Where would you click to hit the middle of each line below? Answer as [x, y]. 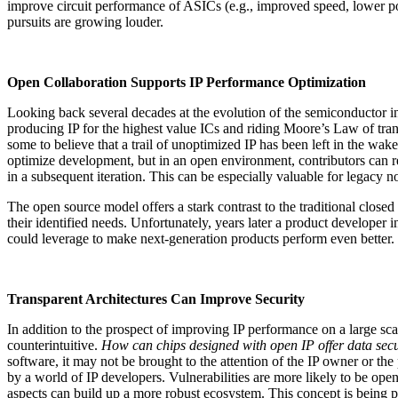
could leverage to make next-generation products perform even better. [201, 238]
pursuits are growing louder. [85, 21]
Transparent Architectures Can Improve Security [156, 298]
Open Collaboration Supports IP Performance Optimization [187, 82]
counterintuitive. [54, 345]
